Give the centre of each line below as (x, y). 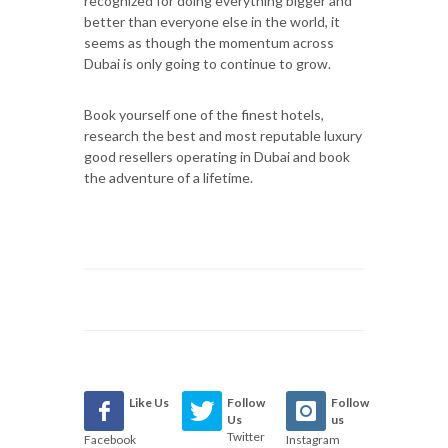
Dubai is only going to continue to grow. (207, 63)
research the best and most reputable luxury (223, 135)
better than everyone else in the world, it (212, 21)
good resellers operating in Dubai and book (217, 156)
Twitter (246, 436)
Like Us (149, 402)
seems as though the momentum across (209, 42)
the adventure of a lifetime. (168, 177)
